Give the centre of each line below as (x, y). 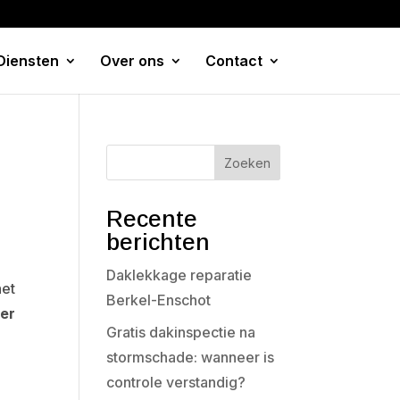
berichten (158, 242)
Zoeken (247, 162)
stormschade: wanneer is (191, 357)
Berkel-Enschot (159, 300)
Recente (152, 219)
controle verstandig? (176, 382)
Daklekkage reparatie (179, 275)
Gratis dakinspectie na (181, 332)
